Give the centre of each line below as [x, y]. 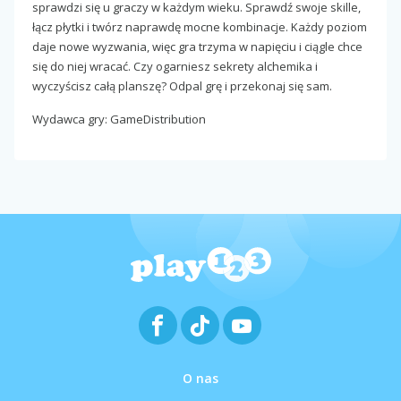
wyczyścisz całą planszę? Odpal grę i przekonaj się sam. [182, 85]
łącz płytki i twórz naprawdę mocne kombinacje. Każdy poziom [200, 26]
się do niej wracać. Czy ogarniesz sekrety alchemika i [175, 66]
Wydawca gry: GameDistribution [119, 119]
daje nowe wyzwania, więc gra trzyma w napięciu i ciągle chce [197, 46]
